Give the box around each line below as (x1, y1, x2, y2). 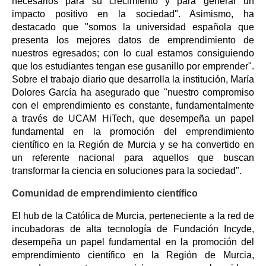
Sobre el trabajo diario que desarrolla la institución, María (12, 74, 254, 84)
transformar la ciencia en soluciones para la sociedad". (12, 165, 242, 176)
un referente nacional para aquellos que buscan (12, 152, 254, 163)
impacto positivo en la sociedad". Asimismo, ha (12, 8, 254, 19)
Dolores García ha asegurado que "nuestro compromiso (12, 87, 254, 97)
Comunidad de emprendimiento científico (12, 188, 198, 198)
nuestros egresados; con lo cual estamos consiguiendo (12, 47, 254, 58)
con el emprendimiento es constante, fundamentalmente (12, 100, 254, 110)
